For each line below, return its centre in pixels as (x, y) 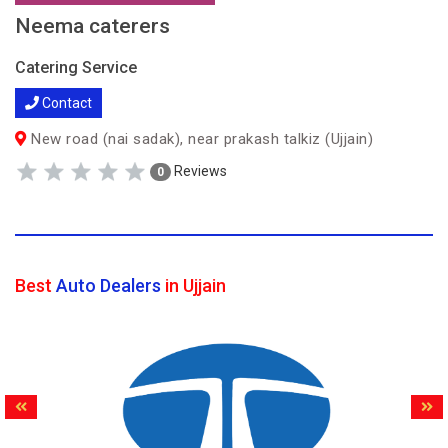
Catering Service (76, 67)
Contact (65, 103)
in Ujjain (193, 285)
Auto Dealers (108, 285)
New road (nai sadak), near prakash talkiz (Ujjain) (199, 139)
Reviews (199, 170)
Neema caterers (92, 26)
